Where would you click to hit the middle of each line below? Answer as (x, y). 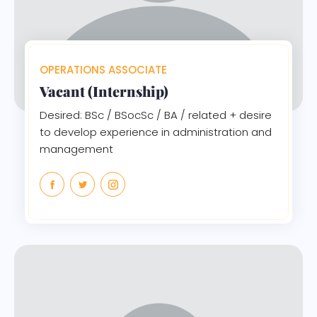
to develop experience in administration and (156, 132)
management (76, 149)
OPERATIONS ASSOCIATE (103, 69)
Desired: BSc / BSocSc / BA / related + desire (156, 115)
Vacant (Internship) (104, 91)
